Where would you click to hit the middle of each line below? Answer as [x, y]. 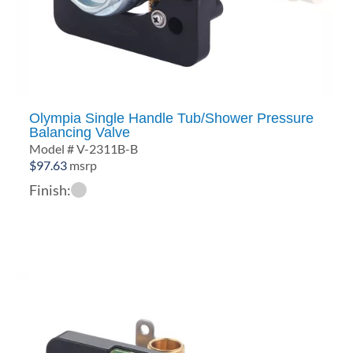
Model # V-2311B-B [84, 148]
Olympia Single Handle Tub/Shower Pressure [172, 118]
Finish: [50, 190]
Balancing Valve [80, 132]
